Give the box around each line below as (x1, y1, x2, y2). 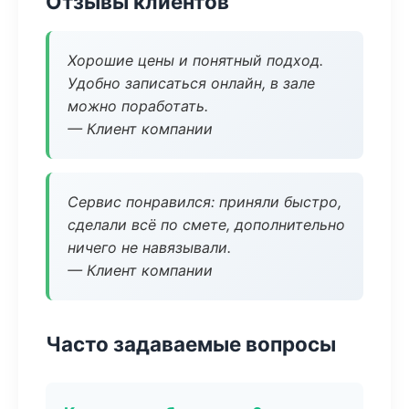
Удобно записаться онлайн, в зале (68, 74, 315, 92)
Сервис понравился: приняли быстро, (68, 193, 341, 211)
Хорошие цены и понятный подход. (68, 51, 323, 69)
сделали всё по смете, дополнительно (68, 215, 345, 234)
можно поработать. (68, 97, 208, 115)
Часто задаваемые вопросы (46, 331, 336, 356)
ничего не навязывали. (68, 238, 231, 257)
